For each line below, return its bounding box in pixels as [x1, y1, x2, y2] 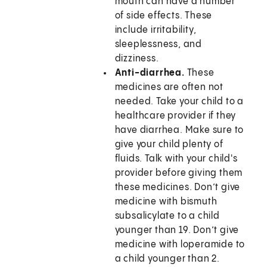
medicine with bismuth [114, 197, 218, 207]
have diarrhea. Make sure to [114, 125, 244, 136]
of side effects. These [114, 11, 213, 21]
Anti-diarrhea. [114, 68, 185, 79]
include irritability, [114, 25, 197, 36]
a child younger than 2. [114, 254, 221, 265]
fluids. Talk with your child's [114, 154, 238, 164]
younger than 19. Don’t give [114, 225, 240, 236]
